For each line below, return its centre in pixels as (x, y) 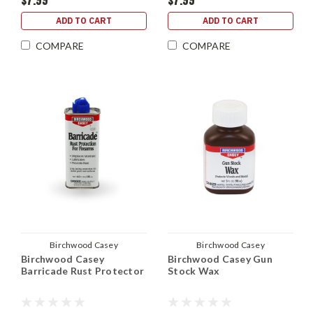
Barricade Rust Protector (82, 271)
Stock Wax (194, 271)
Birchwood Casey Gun (220, 259)
